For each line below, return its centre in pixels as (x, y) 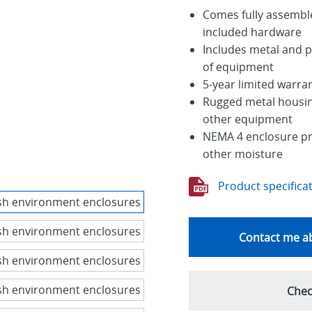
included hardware (252, 32)
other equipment (247, 119)
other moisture (242, 154)
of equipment (238, 67)
